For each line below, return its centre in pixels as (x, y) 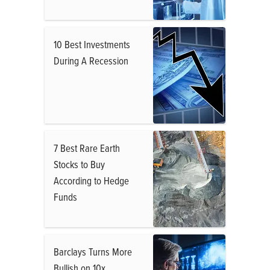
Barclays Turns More (93, 252)
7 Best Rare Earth (87, 148)
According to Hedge (91, 181)
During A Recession (91, 61)
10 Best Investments (92, 44)
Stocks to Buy (79, 164)
